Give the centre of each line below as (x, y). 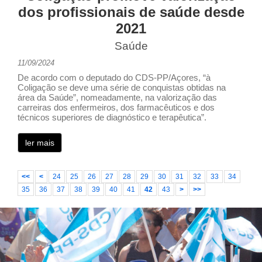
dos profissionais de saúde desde (131, 12)
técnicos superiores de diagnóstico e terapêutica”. (112, 117)
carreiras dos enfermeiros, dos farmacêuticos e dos (116, 107)
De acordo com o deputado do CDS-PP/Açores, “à (114, 77)
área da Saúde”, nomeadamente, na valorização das (117, 97)
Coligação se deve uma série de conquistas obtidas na (122, 87)
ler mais (40, 142)
